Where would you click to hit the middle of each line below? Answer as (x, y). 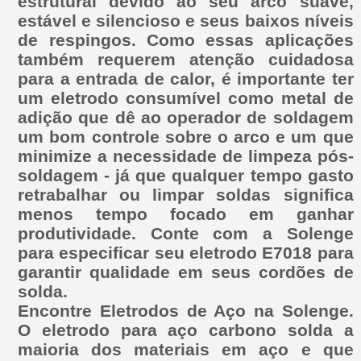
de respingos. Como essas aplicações (186, 39)
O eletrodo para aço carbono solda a (186, 330)
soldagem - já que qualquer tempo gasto (186, 175)
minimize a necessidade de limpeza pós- (186, 156)
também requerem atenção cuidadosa (186, 59)
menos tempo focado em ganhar (186, 214)
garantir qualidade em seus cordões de (186, 272)
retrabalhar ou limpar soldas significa (186, 194)
